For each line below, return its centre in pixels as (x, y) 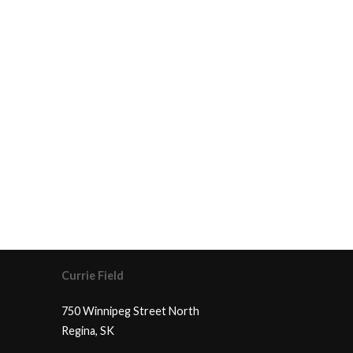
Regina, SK (88, 331)
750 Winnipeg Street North (131, 311)
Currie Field (93, 276)
